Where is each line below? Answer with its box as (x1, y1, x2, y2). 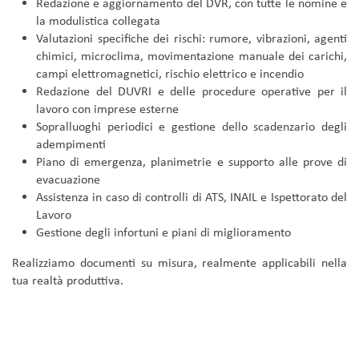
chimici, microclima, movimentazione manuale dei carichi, (36, 48, 347, 64)
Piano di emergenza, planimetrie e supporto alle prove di (36, 154, 347, 170)
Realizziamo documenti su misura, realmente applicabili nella (12, 255, 347, 271)
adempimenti (36, 136, 106, 152)
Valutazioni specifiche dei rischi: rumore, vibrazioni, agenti (36, 30, 347, 46)
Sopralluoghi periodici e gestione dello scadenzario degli (36, 119, 347, 135)
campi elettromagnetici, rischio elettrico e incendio (36, 66, 304, 82)
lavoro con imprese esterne (36, 101, 179, 117)
